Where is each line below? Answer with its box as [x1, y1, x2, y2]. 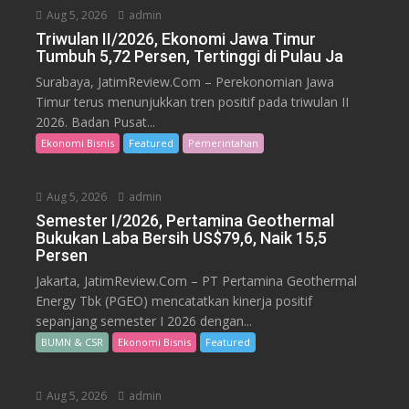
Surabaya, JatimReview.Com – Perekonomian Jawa [36, 73, 335, 90]
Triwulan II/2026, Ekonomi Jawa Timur [36, 29, 317, 48]
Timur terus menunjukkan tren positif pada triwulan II [36, 93, 350, 110]
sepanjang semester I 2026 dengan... [36, 312, 253, 330]
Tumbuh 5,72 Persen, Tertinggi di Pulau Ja [36, 47, 344, 66]
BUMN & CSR [41, 335, 104, 349]
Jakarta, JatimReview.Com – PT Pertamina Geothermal [36, 272, 358, 289]
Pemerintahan [188, 136, 259, 150]
